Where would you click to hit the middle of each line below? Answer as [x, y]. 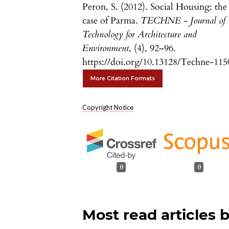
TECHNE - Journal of [183, 21]
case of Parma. [112, 21]
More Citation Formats [123, 79]
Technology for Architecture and [140, 35]
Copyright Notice [108, 108]
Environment [106, 49]
